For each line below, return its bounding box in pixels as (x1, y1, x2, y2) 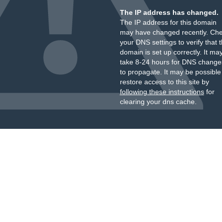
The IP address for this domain (119, 18, 217, 26)
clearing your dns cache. (119, 98, 197, 106)
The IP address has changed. (119, 8, 219, 16)
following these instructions (119, 88, 204, 96)
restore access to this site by (119, 78, 209, 86)
